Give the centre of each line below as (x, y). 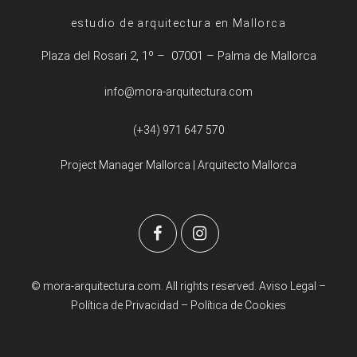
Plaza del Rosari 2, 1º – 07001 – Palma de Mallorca (178, 55)
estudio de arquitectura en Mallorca (178, 23)
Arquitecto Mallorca (247, 165)
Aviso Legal (288, 286)
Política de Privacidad (126, 305)
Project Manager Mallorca (126, 165)
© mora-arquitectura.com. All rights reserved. (145, 286)
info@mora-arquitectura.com (178, 91)
